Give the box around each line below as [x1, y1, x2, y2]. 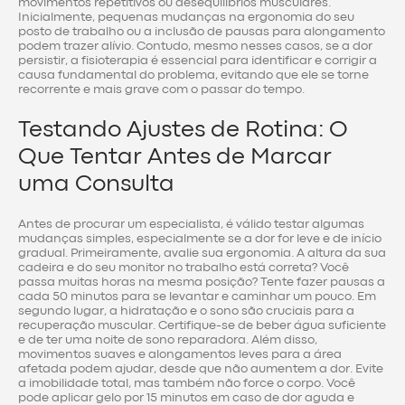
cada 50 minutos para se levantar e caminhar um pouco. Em [18, 291, 376, 303]
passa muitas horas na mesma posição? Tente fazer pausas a [18, 277, 385, 288]
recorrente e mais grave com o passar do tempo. [18, 84, 305, 96]
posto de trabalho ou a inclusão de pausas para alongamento [18, 26, 385, 38]
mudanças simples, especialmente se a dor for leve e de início [18, 233, 381, 245]
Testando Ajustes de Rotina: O [18, 119, 348, 140]
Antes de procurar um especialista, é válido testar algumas [18, 219, 364, 231]
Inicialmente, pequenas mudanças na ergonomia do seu [18, 12, 354, 24]
